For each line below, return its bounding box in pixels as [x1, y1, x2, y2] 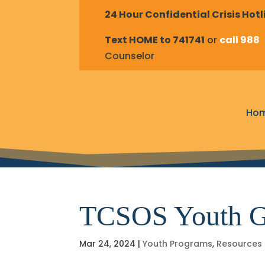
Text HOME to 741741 [105, 33, 205, 47]
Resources [216, 237, 263, 250]
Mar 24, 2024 [79, 237, 136, 250]
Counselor [105, 49, 155, 63]
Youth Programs [143, 237, 213, 250]
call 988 [219, 33, 260, 47]
